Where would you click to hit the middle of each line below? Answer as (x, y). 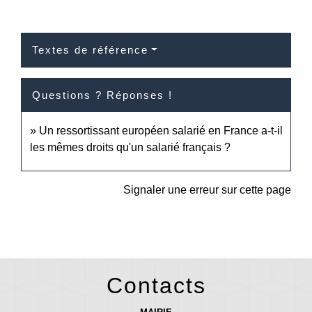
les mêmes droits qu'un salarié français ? (130, 147)
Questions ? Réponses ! (102, 95)
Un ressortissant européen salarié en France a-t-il (161, 130)
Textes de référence (90, 49)
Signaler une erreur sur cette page (207, 189)
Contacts (156, 285)
